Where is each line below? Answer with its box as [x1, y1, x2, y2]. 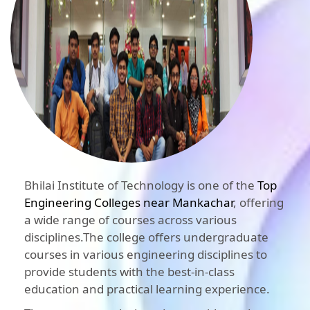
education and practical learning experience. [24, 281, 270, 298]
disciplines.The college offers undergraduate [24, 229, 268, 246]
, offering [233, 194, 284, 211]
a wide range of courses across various [24, 212, 237, 228]
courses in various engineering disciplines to [24, 246, 267, 263]
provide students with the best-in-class [24, 264, 235, 280]
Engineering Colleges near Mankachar [24, 194, 233, 211]
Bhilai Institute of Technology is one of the [24, 177, 257, 194]
